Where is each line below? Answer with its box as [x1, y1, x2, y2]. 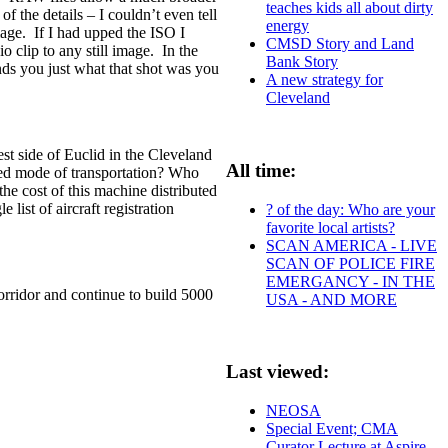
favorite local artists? [266, 218, 395, 236]
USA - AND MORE [266, 290, 397, 308]
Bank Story [266, 53, 338, 71]
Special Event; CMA [266, 420, 398, 438]
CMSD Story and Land [266, 35, 414, 53]
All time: [226, 159, 296, 181]
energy [266, 17, 309, 35]
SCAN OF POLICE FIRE [266, 254, 435, 272]
